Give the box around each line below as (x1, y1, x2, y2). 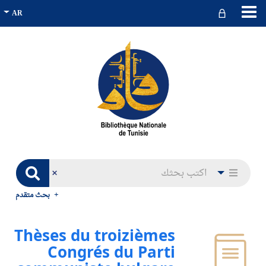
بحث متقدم (15, 189, 50, 202)
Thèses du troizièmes (14, 224, 176, 246)
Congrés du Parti (47, 241, 176, 262)
